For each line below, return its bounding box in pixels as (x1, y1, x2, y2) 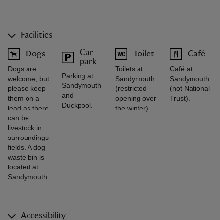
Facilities (21, 31, 52, 40)
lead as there (8, 104, 49, 112)
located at (8, 163, 38, 171)
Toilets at (115, 65, 143, 73)
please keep (8, 84, 46, 93)
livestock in (8, 124, 42, 132)
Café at (170, 65, 193, 73)
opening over (115, 94, 157, 103)
